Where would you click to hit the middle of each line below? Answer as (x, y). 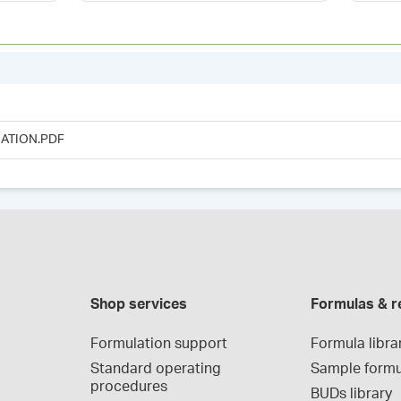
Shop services (138, 304)
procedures (128, 387)
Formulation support (158, 344)
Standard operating (155, 369)
